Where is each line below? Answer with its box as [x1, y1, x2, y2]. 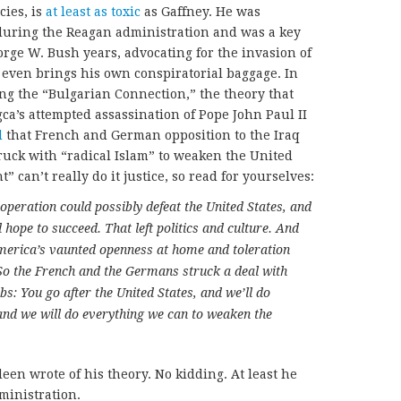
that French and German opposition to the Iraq [3, 127, 300, 142]
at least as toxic [46, 4, 141, 19]
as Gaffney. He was [141, 4, 260, 19]
